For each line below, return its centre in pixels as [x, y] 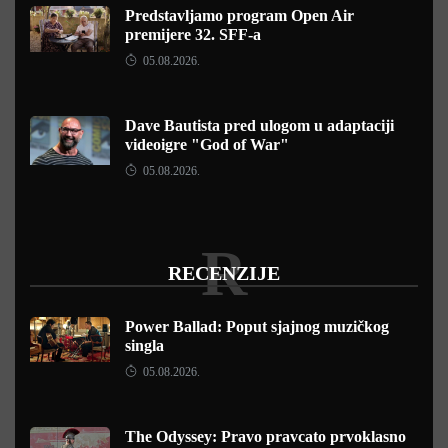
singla [144, 346]
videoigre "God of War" [207, 145]
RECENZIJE [224, 273]
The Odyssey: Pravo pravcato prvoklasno [265, 437]
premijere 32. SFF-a [193, 35]
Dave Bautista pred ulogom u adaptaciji [259, 126]
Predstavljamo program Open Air [239, 16]
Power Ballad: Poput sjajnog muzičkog [257, 327]
